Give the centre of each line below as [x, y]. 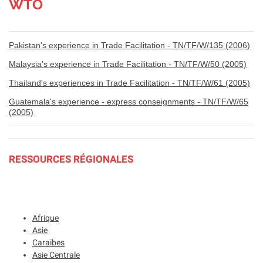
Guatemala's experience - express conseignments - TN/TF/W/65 [129, 101]
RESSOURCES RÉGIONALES [71, 159]
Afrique [45, 218]
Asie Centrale [56, 254]
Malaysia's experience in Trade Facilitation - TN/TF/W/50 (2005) [128, 64]
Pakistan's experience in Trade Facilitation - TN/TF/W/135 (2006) [129, 45]
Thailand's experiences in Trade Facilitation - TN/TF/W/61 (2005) [129, 82]
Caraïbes [48, 242]
